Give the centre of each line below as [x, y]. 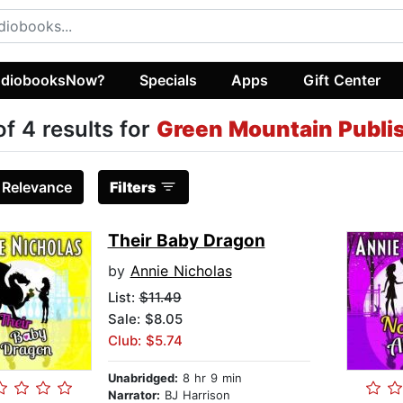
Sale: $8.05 [145, 319]
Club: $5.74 [145, 341]
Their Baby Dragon [186, 241]
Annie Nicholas [181, 271]
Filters [132, 188]
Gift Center [341, 80]
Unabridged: [143, 378]
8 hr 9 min [210, 378]
